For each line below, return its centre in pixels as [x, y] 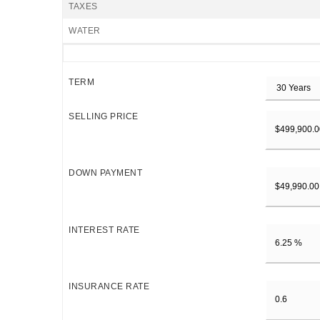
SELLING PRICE [104, 116]
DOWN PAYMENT [105, 173]
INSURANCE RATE [109, 287]
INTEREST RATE [104, 230]
